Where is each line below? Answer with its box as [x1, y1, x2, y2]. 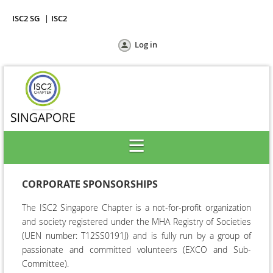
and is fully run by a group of [129, 229, 252, 241]
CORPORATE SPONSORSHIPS [22, 177, 158, 191]
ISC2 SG [12, 13, 40, 24]
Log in [134, 39, 157, 50]
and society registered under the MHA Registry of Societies [22, 215, 251, 227]
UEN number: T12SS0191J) [24, 229, 129, 241]
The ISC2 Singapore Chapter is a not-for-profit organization [22, 201, 251, 213]
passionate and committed [22, 243, 137, 255]
